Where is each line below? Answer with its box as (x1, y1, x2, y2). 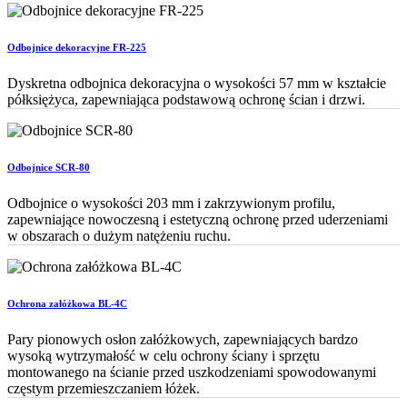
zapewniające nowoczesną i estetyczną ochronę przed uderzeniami (7, 211, 388, 227)
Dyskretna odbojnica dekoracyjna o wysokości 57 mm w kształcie (7, 74, 386, 91)
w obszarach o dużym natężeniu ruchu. (7, 227, 231, 243)
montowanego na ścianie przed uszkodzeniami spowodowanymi (7, 363, 376, 380)
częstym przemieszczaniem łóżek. (7, 380, 200, 396)
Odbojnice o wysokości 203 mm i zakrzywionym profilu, (7, 194, 335, 211)
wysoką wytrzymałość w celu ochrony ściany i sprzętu (7, 347, 320, 363)
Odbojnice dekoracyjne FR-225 (7, 41, 146, 53)
